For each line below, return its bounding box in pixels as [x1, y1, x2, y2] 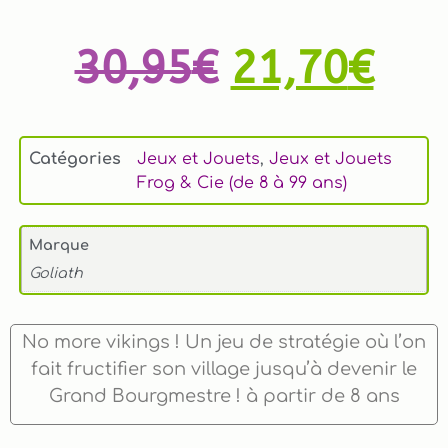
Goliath [29, 265, 84, 282]
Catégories [29, 149, 122, 168]
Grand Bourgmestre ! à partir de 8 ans [48, 386, 400, 406]
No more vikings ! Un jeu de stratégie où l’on [22, 332, 426, 352]
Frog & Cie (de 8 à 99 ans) [137, 173, 348, 192]
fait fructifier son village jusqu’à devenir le [31, 359, 417, 379]
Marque [29, 236, 90, 253]
